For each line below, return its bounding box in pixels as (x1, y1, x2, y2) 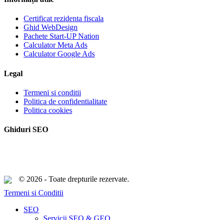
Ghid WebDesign (24, 23, 78, 32)
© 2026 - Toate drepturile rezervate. (17, 174, 129, 183)
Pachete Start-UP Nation (24, 32, 99, 41)
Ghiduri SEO (4, 125, 48, 134)
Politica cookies (24, 106, 72, 115)
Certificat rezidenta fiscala (24, 14, 104, 23)
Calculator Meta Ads (24, 41, 87, 50)
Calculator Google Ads (24, 50, 95, 58)
